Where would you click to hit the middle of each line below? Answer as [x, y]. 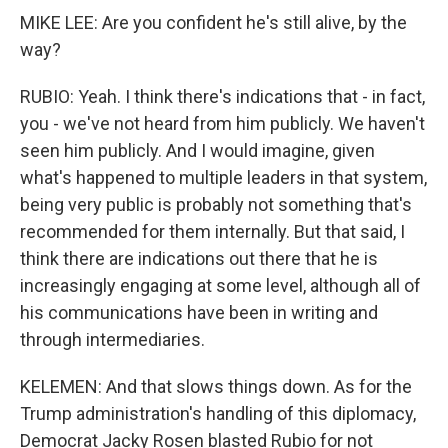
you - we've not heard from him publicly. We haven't [222, 124]
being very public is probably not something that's [216, 205]
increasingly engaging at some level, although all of [220, 286]
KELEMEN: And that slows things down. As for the [216, 387]
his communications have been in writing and [199, 313]
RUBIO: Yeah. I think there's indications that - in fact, [222, 97]
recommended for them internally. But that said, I [212, 232]
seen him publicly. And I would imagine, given [197, 151]
